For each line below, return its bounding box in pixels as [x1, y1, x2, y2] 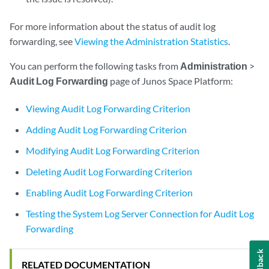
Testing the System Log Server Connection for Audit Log [26, 208, 255, 219]
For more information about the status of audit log [10, 20, 216, 32]
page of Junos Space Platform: [108, 75, 233, 86]
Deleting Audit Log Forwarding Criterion [26, 166, 193, 177]
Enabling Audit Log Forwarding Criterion [26, 187, 193, 198]
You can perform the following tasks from [10, 60, 180, 71]
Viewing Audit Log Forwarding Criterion [26, 103, 191, 114]
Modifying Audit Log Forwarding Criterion [26, 145, 200, 156]
